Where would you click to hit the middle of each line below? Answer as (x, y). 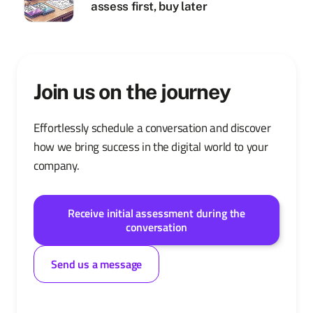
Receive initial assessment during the (156, 213)
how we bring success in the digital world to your (151, 147)
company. (57, 166)
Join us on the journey (132, 92)
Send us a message (97, 264)
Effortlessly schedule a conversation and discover (152, 128)
